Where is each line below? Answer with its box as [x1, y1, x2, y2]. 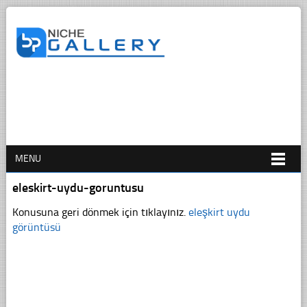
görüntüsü [12, 220, 61, 234]
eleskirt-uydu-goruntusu [12, 180, 144, 195]
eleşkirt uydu [188, 205, 250, 219]
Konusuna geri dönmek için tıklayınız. [12, 205, 188, 219]
